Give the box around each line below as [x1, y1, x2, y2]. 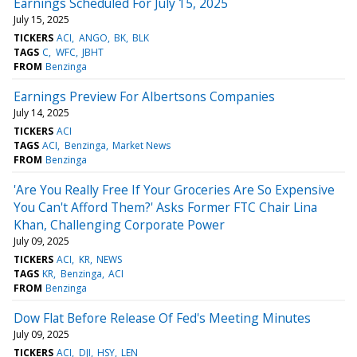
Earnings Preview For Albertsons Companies [14, 87, 275, 105]
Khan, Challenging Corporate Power [14, 215, 225, 233]
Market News [112, 138, 171, 152]
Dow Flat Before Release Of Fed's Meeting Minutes [14, 308, 311, 327]
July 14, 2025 [14, 105, 69, 120]
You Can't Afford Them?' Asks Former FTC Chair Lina [14, 198, 317, 216]
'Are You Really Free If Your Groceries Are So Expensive [14, 180, 335, 198]
